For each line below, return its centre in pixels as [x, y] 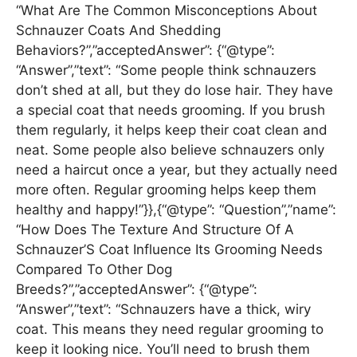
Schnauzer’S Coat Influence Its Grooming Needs [169, 250]
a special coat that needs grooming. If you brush [171, 110]
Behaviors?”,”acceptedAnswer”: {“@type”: [145, 51]
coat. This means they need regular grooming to [170, 330]
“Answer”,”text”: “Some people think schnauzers [166, 71]
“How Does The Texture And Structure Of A [155, 230]
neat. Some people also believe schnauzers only [170, 150]
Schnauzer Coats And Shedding [118, 31]
